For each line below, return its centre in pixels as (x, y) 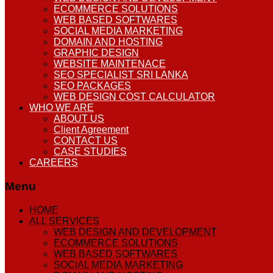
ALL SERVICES (64, 221)
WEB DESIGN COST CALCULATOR (134, 97)
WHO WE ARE (62, 108)
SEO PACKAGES (92, 86)
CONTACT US (86, 141)
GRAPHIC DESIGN (96, 53)
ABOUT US (79, 119)
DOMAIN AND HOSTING (108, 42)
